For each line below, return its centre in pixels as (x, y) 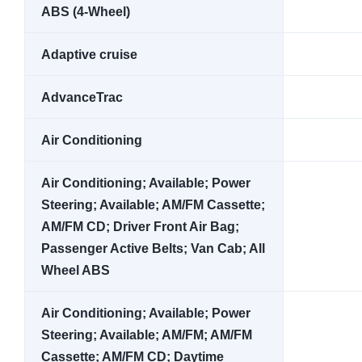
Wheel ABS (76, 270)
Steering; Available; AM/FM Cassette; (153, 205)
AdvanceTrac (82, 97)
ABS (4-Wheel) (86, 12)
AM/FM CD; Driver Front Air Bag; (140, 227)
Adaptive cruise (89, 55)
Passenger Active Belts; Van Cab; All (153, 248)
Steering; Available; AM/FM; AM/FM (147, 335)
